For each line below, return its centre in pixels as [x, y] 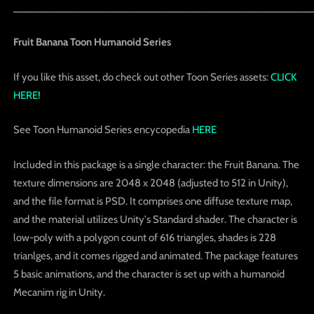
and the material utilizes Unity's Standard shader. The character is [155, 219]
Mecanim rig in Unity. [59, 292]
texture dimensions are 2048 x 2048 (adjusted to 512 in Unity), [150, 183]
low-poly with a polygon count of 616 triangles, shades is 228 [144, 237]
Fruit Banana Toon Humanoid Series [92, 42]
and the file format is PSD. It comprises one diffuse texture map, [152, 201]
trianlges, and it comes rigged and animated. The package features [155, 255]
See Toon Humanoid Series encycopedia [101, 130]
